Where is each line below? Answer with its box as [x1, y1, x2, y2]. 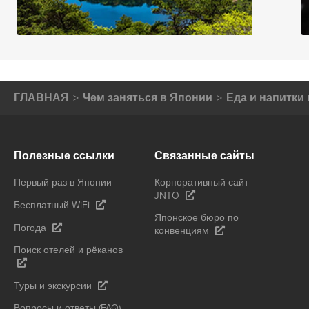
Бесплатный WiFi [14, 199, 90, 211]
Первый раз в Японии [14, 176, 112, 188]
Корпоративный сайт [154, 176, 248, 188]
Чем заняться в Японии [83, 90, 212, 105]
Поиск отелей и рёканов [14, 243, 123, 256]
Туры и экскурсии [14, 279, 92, 292]
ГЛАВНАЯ [14, 90, 69, 105]
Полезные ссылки [14, 148, 114, 163]
